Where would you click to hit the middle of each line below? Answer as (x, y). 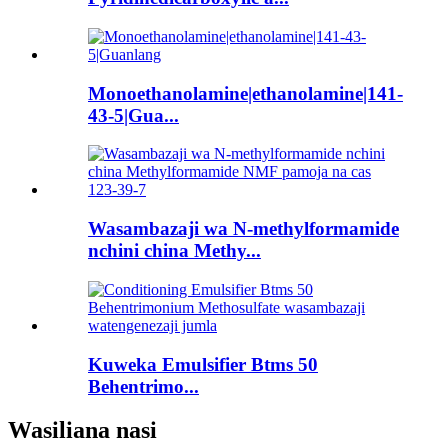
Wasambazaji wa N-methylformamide (243, 229)
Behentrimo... (143, 386)
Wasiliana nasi (82, 430)
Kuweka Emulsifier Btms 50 (203, 364)
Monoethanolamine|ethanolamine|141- (245, 93)
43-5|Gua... (133, 115)
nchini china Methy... (174, 251)
